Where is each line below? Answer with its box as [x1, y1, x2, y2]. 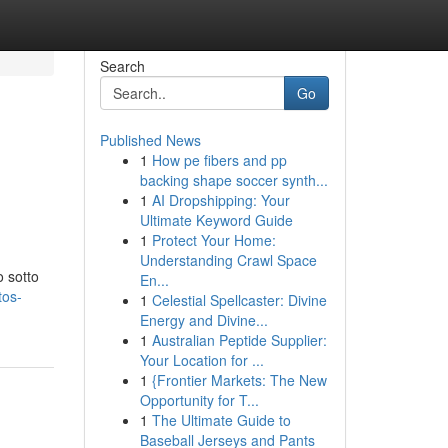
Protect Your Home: [151, 230, 276, 250]
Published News [99, 130, 201, 150]
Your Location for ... [139, 350, 264, 370]
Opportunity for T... [139, 390, 259, 410]
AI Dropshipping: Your [151, 190, 290, 210]
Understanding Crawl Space [139, 250, 317, 270]
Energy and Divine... [139, 310, 268, 330]
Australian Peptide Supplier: [151, 330, 327, 350]
